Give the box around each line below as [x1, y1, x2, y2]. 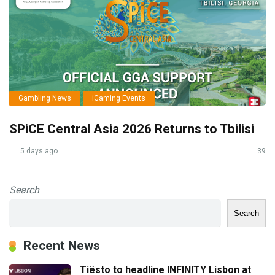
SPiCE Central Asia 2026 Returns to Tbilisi [9, 122, 254, 136]
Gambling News [18, 94, 71, 103]
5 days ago [18, 147, 58, 155]
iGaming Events [92, 94, 145, 103]
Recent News [23, 238, 100, 253]
